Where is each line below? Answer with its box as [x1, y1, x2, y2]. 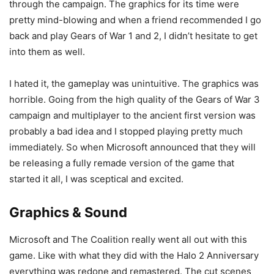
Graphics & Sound [9, 204, 127, 221]
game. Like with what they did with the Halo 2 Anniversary [9, 250, 259, 262]
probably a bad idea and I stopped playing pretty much [9, 125, 243, 138]
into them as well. [9, 46, 85, 58]
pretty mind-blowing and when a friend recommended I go [9, 14, 261, 26]
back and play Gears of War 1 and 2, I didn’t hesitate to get [9, 30, 257, 42]
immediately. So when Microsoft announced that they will [9, 141, 256, 154]
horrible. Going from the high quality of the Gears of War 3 [9, 94, 260, 106]
